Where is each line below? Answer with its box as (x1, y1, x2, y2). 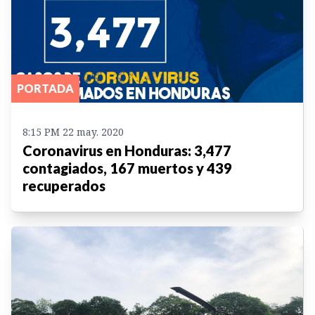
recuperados (22, 177, 105, 195)
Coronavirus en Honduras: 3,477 (22, 142, 231, 160)
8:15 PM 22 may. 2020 (22, 125, 124, 139)
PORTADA (17, 82, 74, 96)
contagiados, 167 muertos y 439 (22, 160, 232, 177)
